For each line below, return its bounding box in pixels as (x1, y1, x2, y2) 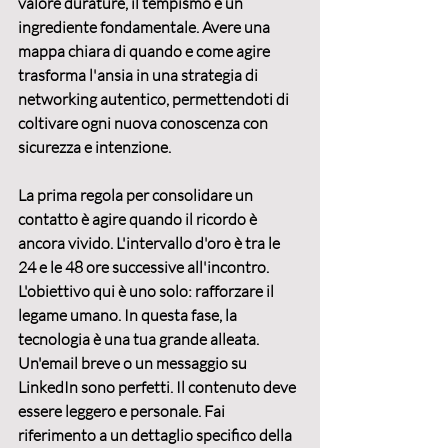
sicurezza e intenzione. (18, 137, 171, 158)
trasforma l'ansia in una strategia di (18, 65, 261, 86)
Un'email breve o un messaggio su (18, 353, 250, 374)
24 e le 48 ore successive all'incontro (18, 257, 266, 278)
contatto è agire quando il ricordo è (18, 209, 260, 230)
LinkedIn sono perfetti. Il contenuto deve (18, 377, 299, 398)
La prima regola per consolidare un (18, 185, 256, 206)
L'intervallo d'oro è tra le (116, 233, 283, 254)
